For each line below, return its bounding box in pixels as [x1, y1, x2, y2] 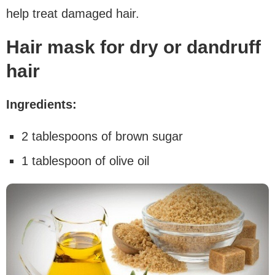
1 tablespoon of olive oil [21, 153, 149, 168]
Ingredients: [6, 97, 77, 111]
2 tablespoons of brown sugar [21, 129, 183, 143]
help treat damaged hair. [6, 6, 139, 20]
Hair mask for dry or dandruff [6, 36, 261, 57]
